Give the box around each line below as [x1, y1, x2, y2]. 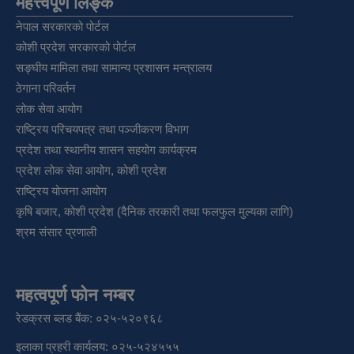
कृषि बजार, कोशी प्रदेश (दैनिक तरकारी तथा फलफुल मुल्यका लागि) [16, 204, 293, 218]
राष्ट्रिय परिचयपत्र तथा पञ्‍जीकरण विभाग [16, 122, 189, 136]
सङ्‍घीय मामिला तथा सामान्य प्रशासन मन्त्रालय [16, 60, 212, 74]
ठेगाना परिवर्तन [16, 81, 76, 95]
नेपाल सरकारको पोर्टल [16, 19, 109, 33]
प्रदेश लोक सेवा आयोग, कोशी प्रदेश [16, 163, 167, 177]
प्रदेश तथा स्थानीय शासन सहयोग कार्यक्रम [16, 142, 197, 156]
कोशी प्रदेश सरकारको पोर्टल [16, 40, 136, 54]
